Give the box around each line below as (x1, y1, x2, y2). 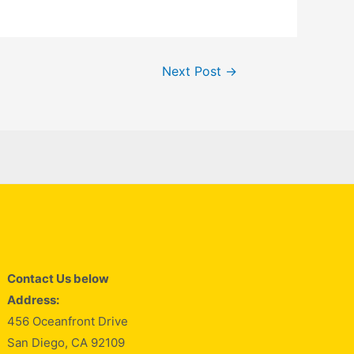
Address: (7, 292, 60, 307)
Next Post (162, 64, 226, 80)
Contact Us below (7, 270, 110, 286)
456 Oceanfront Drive (7, 313, 129, 329)
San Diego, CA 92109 (7, 334, 126, 350)
